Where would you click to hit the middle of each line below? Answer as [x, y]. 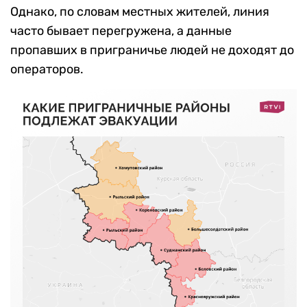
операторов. [47, 70]
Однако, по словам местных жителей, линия [140, 12]
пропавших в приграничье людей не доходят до [152, 50]
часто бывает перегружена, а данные [121, 31]
